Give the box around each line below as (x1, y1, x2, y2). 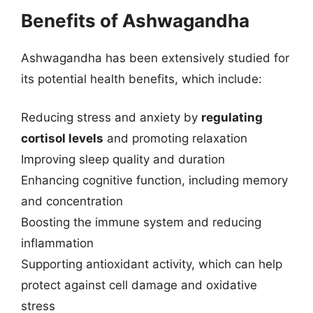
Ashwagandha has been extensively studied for (21, 50, 289, 65)
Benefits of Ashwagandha (21, 9, 249, 31)
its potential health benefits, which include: (21, 71, 262, 86)
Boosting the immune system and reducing (21, 215, 261, 229)
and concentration (21, 194, 123, 208)
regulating (201, 110, 263, 124)
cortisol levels (21, 131, 103, 145)
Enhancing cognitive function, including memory (21, 173, 288, 187)
